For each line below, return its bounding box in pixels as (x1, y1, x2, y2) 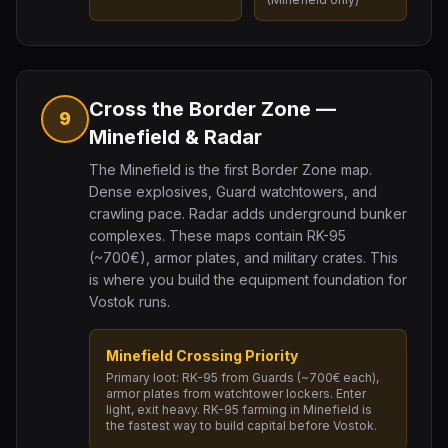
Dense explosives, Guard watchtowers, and (89, 183, 377, 200)
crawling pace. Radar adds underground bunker (89, 205, 407, 222)
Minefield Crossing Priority (106, 347, 298, 364)
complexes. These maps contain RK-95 (89, 227, 346, 244)
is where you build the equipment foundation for (89, 271, 407, 288)
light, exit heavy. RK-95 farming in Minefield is (106, 402, 372, 417)
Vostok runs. (89, 293, 170, 310)
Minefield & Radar (89, 125, 262, 149)
